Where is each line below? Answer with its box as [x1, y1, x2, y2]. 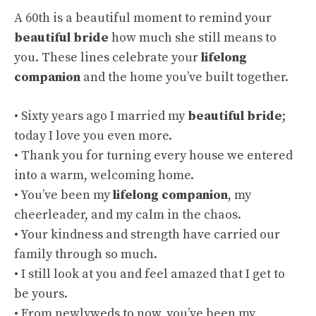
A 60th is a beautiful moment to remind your [14, 10, 272, 26]
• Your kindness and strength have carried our [14, 226, 280, 243]
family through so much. [14, 246, 157, 262]
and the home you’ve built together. [80, 69, 288, 85]
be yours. [14, 286, 68, 302]
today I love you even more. [14, 128, 172, 144]
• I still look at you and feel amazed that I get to [14, 266, 285, 282]
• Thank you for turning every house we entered [14, 147, 293, 164]
